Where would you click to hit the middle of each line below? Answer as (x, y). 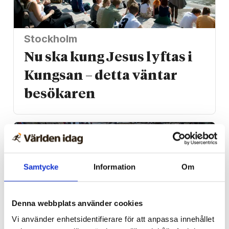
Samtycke (41, 167)
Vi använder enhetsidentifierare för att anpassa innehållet (113, 219)
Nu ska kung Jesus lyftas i (109, 58)
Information (114, 167)
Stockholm (51, 39)
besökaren (60, 95)
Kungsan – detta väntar (101, 76)
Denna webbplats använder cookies (77, 203)
